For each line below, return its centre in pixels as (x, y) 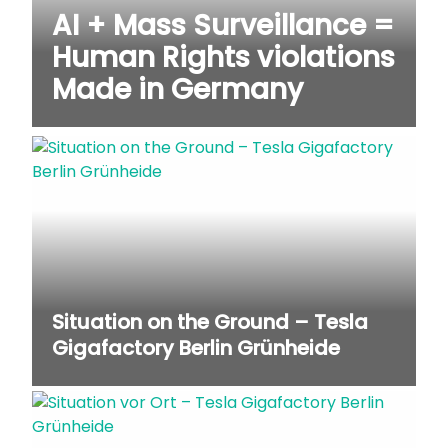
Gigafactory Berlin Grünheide (196, 348)
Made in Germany (177, 89)
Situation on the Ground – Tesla (210, 322)
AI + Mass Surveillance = (223, 25)
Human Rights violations (223, 57)
